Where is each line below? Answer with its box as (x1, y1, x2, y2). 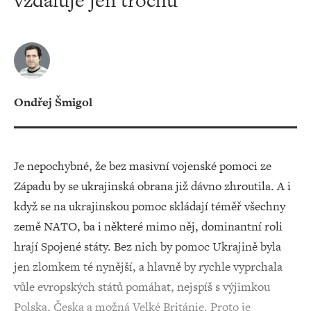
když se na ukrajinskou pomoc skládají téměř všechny (14, 198, 285, 215)
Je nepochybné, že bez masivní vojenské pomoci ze (14, 158, 271, 174)
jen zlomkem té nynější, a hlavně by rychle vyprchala (14, 258, 283, 275)
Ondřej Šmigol (14, 94, 92, 110)
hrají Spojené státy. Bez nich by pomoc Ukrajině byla (14, 238, 281, 255)
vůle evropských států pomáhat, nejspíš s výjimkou (14, 278, 270, 295)
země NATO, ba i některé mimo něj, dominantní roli (14, 218, 283, 235)
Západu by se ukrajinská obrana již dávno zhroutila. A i (14, 178, 291, 194)
